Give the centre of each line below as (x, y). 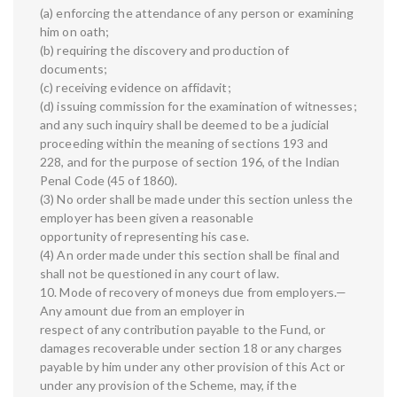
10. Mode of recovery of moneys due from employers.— (194, 292)
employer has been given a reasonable (147, 218)
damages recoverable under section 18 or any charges (191, 348)
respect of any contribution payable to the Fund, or (183, 330)
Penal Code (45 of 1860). (109, 181)
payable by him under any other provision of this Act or (193, 367)
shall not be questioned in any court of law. (160, 274)
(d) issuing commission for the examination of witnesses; (198, 106)
